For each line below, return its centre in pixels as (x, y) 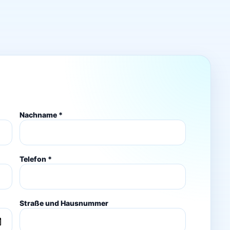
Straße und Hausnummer (64, 203)
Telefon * (36, 159)
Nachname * (41, 114)
